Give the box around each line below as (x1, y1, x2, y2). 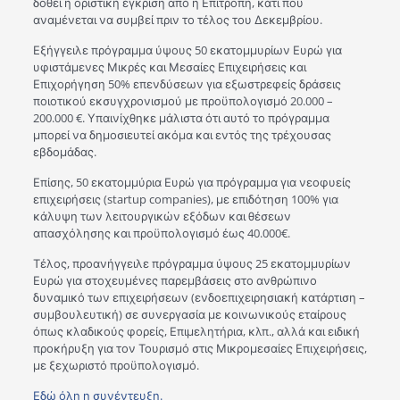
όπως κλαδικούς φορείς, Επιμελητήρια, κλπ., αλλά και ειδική (32, 323, 360, 339)
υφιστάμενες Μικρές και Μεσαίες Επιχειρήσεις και (32, 59, 306, 75)
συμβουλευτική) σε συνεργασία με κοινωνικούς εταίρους (32, 306, 346, 322)
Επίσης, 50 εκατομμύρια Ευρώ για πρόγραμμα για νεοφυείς (32, 174, 351, 190)
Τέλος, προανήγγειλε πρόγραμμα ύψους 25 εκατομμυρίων (32, 255, 351, 271)
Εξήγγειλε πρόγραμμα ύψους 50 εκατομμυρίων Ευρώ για (32, 42, 342, 58)
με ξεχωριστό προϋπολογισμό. (32, 357, 199, 373)
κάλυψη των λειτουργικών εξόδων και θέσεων (32, 208, 291, 224)
